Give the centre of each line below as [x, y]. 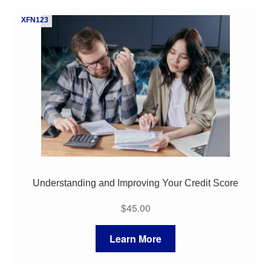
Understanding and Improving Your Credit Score [135, 183]
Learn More [135, 238]
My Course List [46, 15]
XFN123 [34, 20]
